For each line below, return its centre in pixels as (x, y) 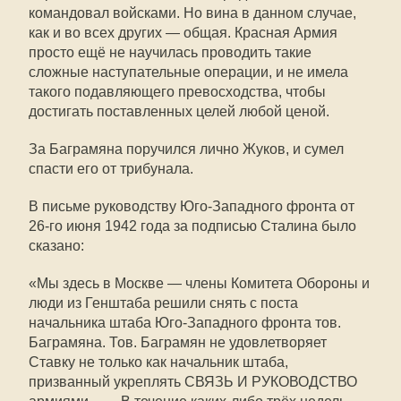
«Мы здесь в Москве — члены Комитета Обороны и (199, 283)
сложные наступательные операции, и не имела (188, 72)
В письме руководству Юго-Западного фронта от (192, 206)
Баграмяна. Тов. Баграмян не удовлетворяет (178, 342)
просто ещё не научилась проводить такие (170, 52)
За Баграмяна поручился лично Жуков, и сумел (186, 149)
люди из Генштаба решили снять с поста (163, 303)
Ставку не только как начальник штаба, (158, 362)
